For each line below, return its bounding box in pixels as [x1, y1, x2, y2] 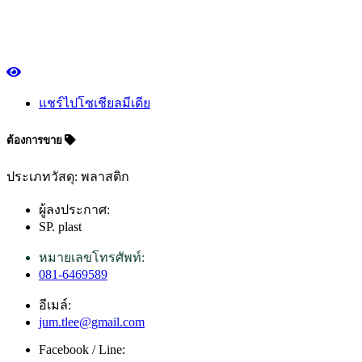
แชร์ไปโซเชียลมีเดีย [39, 96, 150, 111]
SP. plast [39, 219, 82, 234]
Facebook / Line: [39, 342, 125, 356]
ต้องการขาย [6, 133, 65, 146]
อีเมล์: [39, 297, 71, 312]
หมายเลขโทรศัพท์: [39, 250, 145, 264]
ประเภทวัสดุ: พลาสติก [6, 169, 129, 183]
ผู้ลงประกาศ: [39, 202, 110, 217]
